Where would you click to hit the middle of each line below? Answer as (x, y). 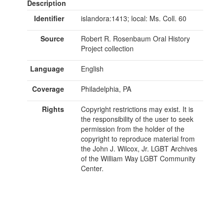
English (92, 68)
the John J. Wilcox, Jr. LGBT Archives (139, 148)
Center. (92, 168)
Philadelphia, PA (106, 89)
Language (47, 68)
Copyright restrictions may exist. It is (137, 109)
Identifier (49, 18)
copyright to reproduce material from (138, 138)
